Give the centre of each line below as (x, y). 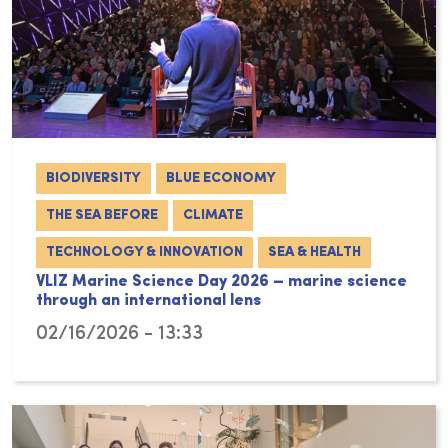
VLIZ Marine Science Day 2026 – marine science (221, 282)
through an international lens (148, 301)
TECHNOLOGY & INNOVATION (144, 253)
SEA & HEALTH (314, 253)
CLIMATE (213, 216)
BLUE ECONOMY (221, 179)
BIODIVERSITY (93, 179)
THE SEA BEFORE (102, 216)
